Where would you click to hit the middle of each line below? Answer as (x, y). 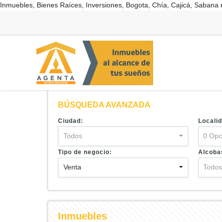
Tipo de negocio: (85, 152)
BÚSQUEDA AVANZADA (104, 105)
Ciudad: (71, 121)
